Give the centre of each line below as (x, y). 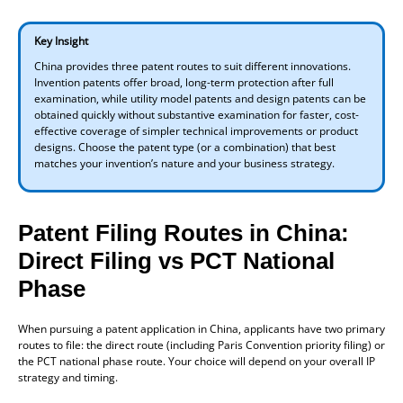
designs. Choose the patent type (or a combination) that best (185, 147)
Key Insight (61, 40)
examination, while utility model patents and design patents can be (200, 98)
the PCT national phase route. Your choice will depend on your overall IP (197, 361)
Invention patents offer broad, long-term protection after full (184, 82)
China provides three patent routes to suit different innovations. (193, 66)
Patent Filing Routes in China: (184, 233)
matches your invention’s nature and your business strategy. (184, 163)
